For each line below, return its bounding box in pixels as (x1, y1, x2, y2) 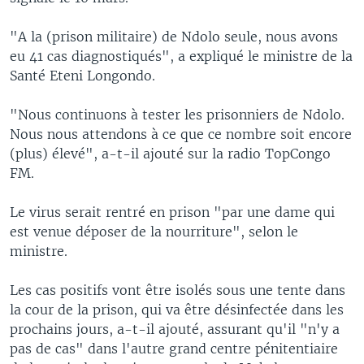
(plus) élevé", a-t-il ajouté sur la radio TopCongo (10, 145, 331, 162)
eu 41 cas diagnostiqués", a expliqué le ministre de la (10, 47, 353, 64)
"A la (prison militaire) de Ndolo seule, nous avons (10, 28, 338, 45)
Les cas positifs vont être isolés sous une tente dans (10, 281, 345, 298)
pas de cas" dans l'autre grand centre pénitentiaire (10, 340, 338, 357)
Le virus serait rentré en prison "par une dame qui (10, 203, 335, 220)
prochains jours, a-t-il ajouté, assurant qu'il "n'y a (10, 320, 340, 337)
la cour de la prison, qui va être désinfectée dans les (10, 301, 344, 318)
